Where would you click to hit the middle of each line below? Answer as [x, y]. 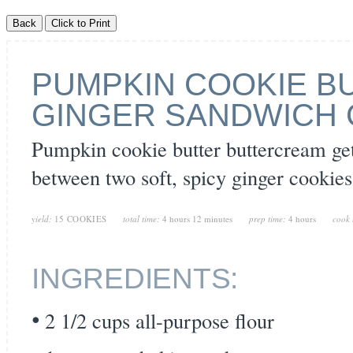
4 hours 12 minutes [198, 219]
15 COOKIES [81, 219]
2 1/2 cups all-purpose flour [160, 320]
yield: [42, 219]
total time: [142, 219]
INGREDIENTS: [135, 279]
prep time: [268, 219]
